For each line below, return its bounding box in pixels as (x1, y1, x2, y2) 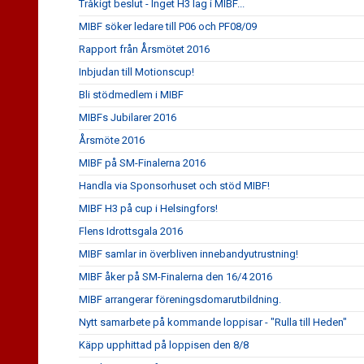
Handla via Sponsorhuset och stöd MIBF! (79, 180, 270, 192)
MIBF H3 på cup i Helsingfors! (79, 202, 218, 214)
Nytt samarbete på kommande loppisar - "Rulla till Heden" (79, 316, 347, 328)
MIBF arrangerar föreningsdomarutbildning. (79, 293, 281, 305)
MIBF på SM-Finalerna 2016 (79, 157, 206, 169)
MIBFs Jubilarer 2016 (79, 111, 176, 123)
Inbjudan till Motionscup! (79, 66, 194, 78)
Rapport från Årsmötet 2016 (79, 43, 210, 55)
